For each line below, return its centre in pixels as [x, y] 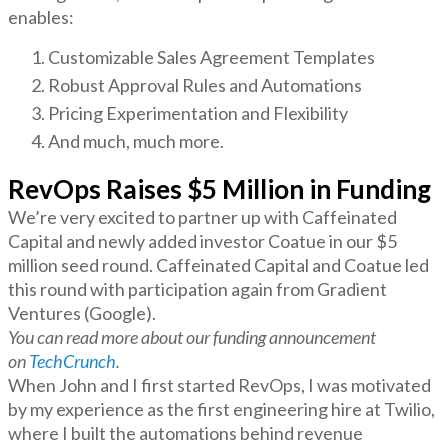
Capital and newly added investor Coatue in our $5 [202, 240]
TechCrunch [72, 360]
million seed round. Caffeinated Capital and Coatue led [218, 264]
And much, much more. [136, 140]
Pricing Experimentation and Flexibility [198, 112]
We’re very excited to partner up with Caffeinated [202, 216]
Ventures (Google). [85, 312]
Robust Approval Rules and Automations [205, 84]
